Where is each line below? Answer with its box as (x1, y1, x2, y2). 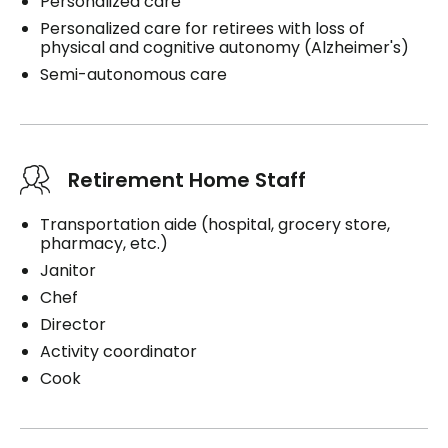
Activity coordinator (40, 339, 197, 363)
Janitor (40, 258, 96, 282)
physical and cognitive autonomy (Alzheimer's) (40, 35, 409, 59)
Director (40, 312, 106, 336)
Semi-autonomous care (40, 62, 227, 86)
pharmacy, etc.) (40, 231, 168, 255)
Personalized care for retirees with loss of (40, 16, 365, 40)
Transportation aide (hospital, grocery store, (40, 212, 390, 236)
